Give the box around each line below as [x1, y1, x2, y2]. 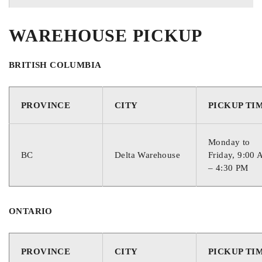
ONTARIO [9, 206, 53, 216]
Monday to [208, 137, 250, 147]
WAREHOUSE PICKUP [9, 25, 202, 45]
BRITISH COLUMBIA [9, 60, 102, 70]
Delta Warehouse [115, 150, 180, 160]
